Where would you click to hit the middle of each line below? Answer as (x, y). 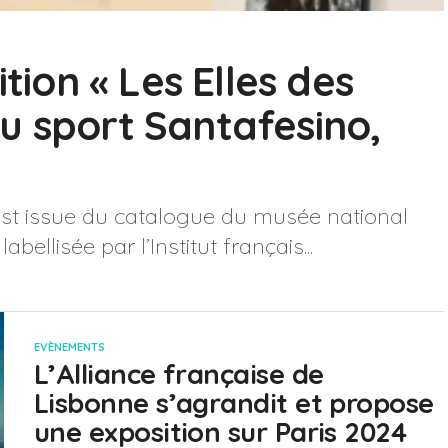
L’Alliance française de (179, 374)
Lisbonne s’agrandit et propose (234, 403)
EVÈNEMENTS (69, 347)
